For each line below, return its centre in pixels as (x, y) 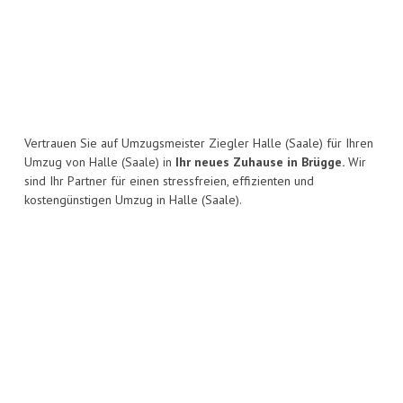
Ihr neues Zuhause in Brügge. (260, 162)
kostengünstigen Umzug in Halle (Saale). (133, 200)
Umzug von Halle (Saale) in (100, 162)
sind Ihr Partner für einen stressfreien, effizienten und (169, 181)
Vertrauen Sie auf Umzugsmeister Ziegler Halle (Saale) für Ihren (199, 143)
